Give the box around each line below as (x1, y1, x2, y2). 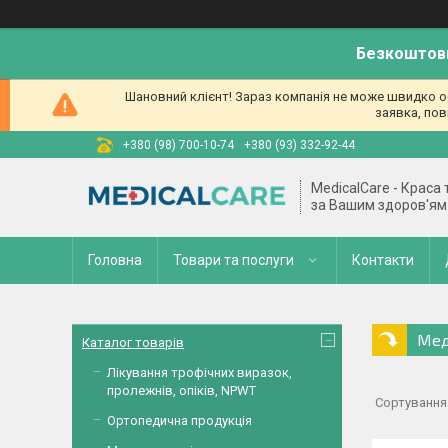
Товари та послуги (173, 252, 294, 268)
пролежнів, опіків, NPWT (107, 383, 256, 398)
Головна (88, 252, 142, 268)
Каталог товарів (82, 335, 184, 350)
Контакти (352, 252, 414, 268)
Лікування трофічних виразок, (107, 365, 292, 380)
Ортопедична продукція (107, 413, 252, 428)
